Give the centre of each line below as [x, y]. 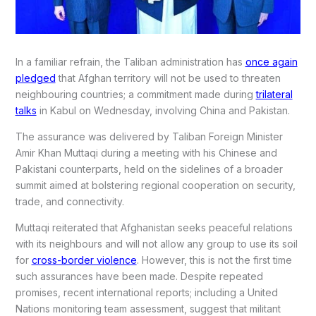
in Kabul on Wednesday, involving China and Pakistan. [163, 111]
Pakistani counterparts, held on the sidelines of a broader [149, 169]
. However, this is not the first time [214, 260]
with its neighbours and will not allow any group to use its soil [156, 244]
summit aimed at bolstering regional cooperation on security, [155, 186]
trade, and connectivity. [69, 202]
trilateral [274, 95]
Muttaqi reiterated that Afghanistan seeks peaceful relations [154, 228]
